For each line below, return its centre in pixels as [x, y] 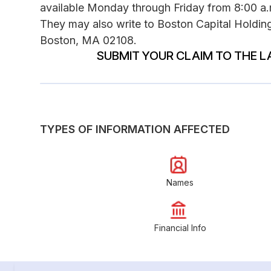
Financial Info [180, 227]
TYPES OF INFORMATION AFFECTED [135, 129]
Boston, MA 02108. [88, 40]
